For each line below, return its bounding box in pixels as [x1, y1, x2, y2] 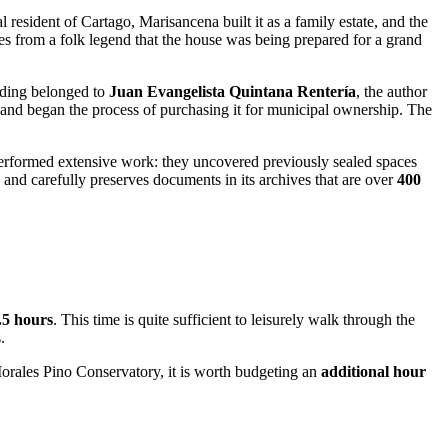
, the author [356, 83, 427, 101]
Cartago [81, 13, 131, 31]
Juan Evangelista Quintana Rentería [109, 83, 356, 101]
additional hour [321, 363, 426, 381]
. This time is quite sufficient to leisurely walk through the [53, 311, 415, 329]
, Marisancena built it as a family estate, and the [131, 13, 428, 31]
